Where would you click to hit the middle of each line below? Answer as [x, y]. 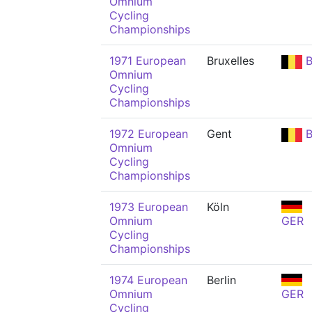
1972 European [149, 134]
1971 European [148, 61]
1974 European [148, 280]
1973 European [149, 207]
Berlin [221, 280]
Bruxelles [231, 61]
